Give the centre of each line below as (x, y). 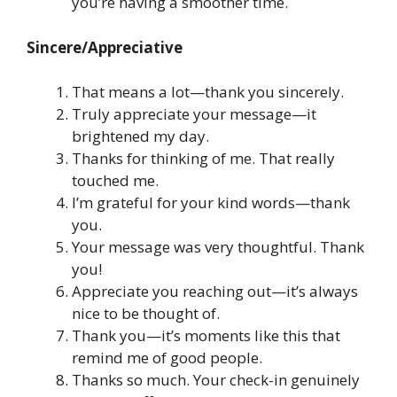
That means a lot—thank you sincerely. (208, 92)
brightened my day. (140, 136)
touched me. (115, 181)
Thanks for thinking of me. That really (203, 159)
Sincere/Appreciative (105, 47)
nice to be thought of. (146, 314)
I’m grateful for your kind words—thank (211, 203)
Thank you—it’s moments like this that (206, 336)
